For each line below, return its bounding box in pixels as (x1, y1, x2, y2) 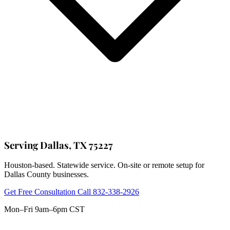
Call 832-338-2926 (78, 187, 139, 197)
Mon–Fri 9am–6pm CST (4, 205, 85, 214)
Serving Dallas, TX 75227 (4, 138, 113, 151)
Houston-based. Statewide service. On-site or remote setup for (4, 161, 204, 170)
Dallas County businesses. (4, 170, 89, 179)
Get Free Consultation (4, 187, 78, 197)
